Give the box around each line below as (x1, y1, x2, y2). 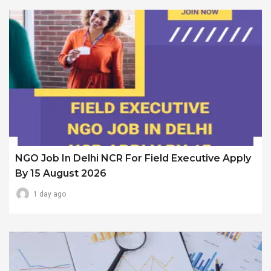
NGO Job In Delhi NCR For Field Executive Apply (15, 152, 251, 165)
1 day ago (33, 190, 66, 199)
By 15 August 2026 (15, 168, 106, 180)
